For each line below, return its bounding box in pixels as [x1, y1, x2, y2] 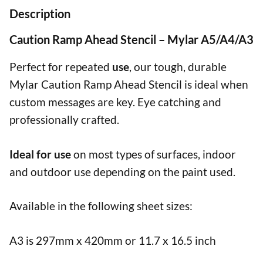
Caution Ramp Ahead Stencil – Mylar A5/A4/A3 [9, 32, 254, 47]
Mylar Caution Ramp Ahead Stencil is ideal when [9, 77, 248, 92]
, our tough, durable [129, 60, 227, 74]
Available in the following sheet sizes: [9, 199, 193, 213]
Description [9, 6, 70, 21]
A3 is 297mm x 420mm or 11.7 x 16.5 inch [9, 233, 216, 247]
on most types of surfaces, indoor [73, 147, 236, 161]
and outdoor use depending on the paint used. [9, 164, 235, 178]
